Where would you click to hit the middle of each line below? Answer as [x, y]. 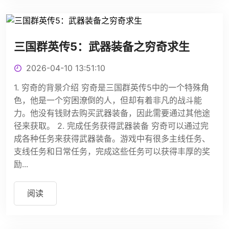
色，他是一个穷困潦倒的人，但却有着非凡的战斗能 [108, 100]
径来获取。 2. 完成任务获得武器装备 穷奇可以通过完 [111, 125]
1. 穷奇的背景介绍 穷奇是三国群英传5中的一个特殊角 [111, 87]
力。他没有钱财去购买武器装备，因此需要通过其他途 [112, 113]
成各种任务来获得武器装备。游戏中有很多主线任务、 [112, 138]
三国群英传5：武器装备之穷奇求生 [102, 46]
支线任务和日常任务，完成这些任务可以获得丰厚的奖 [112, 151]
